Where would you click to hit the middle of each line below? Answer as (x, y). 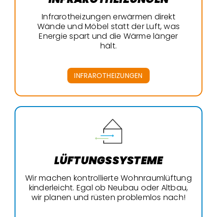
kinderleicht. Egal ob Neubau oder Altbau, (108, 187)
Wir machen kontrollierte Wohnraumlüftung (108, 178)
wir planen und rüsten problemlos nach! (108, 197)
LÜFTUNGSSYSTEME (108, 160)
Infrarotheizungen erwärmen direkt (108, 16)
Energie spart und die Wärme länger (108, 36)
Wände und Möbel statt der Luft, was (108, 26)
